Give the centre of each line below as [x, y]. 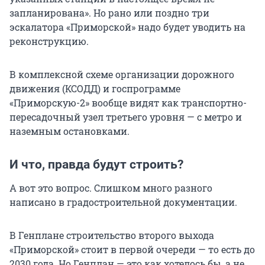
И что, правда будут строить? [96, 164]
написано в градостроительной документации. [123, 202]
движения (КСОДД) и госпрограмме [95, 88]
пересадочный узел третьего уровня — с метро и [126, 117]
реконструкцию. [49, 41]
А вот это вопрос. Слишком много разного [111, 188]
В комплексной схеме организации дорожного [122, 74]
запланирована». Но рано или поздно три [109, 12]
